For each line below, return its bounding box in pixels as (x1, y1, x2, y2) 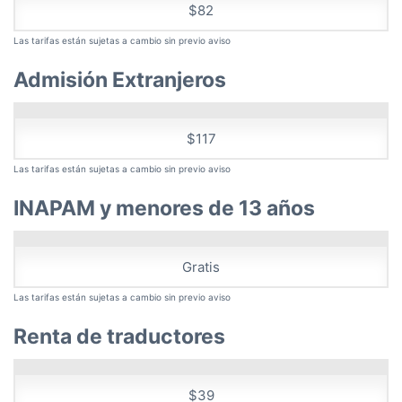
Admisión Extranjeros (13, 66, 226, 92)
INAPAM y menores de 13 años (13, 195, 315, 221)
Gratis (182, 258, 220, 275)
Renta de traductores (13, 323, 225, 349)
